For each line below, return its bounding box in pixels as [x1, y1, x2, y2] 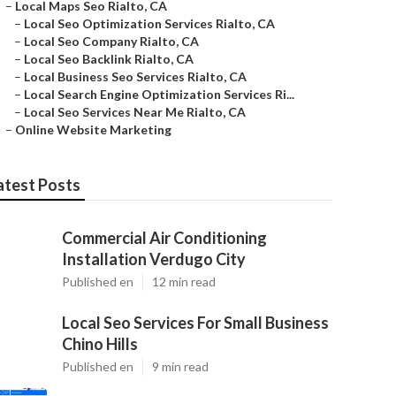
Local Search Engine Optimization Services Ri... [24, 87, 294, 102]
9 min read [152, 359, 209, 374]
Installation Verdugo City [62, 249, 246, 269]
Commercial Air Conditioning [62, 228, 267, 247]
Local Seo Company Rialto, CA [24, 34, 199, 49]
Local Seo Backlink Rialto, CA [24, 51, 194, 66]
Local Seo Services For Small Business [62, 313, 329, 332]
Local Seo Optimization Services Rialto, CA [24, 16, 275, 31]
